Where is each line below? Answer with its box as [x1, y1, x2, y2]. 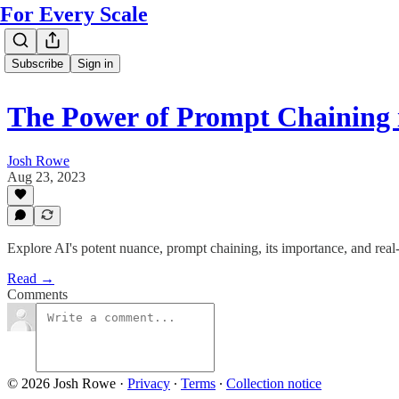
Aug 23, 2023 [7, 168, 85, 184]
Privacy [127, 376, 170, 391]
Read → [7, 271, 54, 286]
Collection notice [226, 376, 322, 391]
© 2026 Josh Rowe [7, 376, 116, 391]
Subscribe [12, 57, 63, 70]
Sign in [77, 57, 113, 70]
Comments [7, 287, 68, 302]
